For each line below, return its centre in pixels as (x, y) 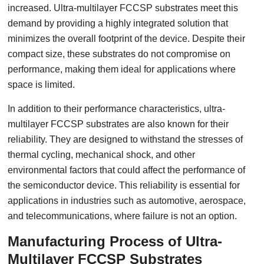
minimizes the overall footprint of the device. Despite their (127, 39)
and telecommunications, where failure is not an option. (123, 216)
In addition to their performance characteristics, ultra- (117, 109)
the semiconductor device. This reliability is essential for (124, 185)
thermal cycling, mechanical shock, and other (102, 155)
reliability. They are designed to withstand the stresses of (126, 139)
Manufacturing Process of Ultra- (115, 241)
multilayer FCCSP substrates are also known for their (118, 124)
